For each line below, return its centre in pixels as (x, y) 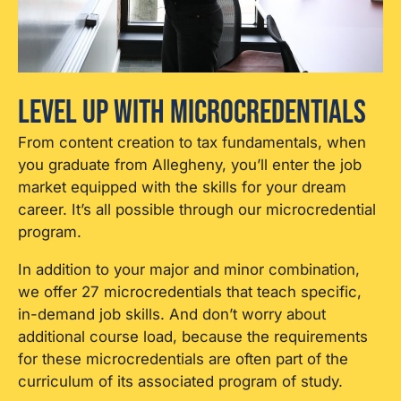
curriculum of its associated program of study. (180, 381)
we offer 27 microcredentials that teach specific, (190, 291)
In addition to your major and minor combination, (189, 269)
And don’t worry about (247, 314)
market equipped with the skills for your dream (182, 187)
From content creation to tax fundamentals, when (192, 142)
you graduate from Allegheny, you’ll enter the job (190, 164)
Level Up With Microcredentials (192, 112)
